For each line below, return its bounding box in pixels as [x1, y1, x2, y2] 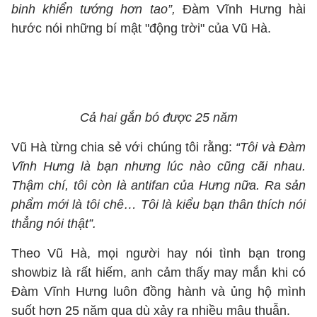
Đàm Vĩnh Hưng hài [175, 2, 306, 16]
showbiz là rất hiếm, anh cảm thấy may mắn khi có [11, 265, 306, 279]
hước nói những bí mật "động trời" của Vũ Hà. [11, 21, 275, 35]
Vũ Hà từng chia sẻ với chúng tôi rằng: [11, 140, 236, 154]
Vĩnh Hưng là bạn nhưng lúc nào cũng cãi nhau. [11, 159, 306, 173]
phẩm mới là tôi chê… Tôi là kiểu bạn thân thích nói [11, 197, 306, 212]
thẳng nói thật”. [11, 217, 96, 231]
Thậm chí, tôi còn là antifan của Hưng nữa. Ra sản [11, 178, 306, 192]
